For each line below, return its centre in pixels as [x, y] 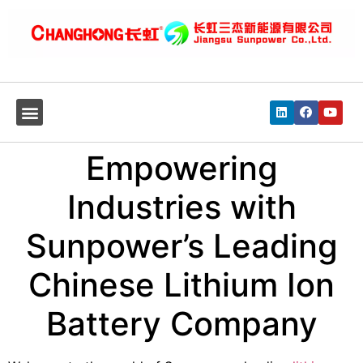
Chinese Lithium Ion [181, 285]
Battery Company [181, 324]
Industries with [181, 207]
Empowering [181, 169]
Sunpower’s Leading [181, 246]
